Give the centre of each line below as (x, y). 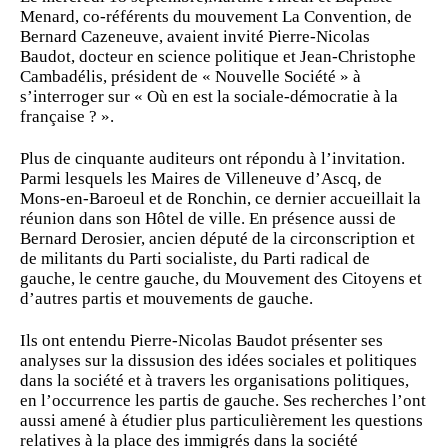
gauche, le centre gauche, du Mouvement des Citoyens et (221, 278)
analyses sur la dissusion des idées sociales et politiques (218, 360)
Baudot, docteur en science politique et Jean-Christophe (218, 56)
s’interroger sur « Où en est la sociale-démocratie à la (209, 96)
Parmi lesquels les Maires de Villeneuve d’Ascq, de (201, 178)
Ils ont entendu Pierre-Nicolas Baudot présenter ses (201, 340)
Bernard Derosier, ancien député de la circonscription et (217, 238)
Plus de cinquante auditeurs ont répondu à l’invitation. (212, 158)
